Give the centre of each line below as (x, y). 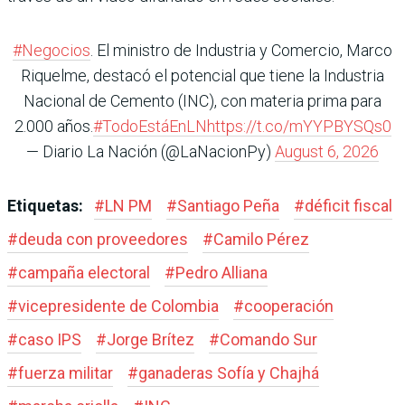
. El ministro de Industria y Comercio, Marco (241, 51)
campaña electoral (84, 273)
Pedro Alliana (221, 273)
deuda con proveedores (103, 240)
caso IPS (50, 340)
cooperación (289, 306)
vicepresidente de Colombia (118, 306)
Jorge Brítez (151, 340)
